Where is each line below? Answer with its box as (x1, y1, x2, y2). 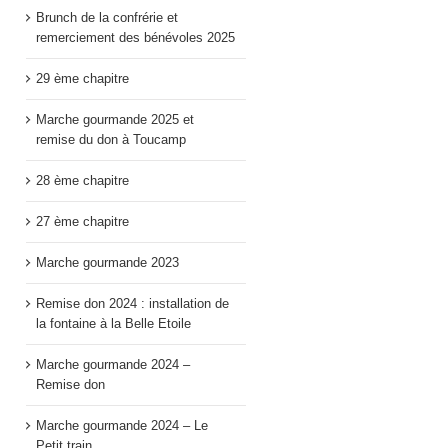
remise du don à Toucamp (36, 132, 186, 147)
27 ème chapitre (36, 214, 129, 229)
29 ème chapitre (36, 71, 129, 86)
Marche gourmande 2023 (36, 255, 179, 270)
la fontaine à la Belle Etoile (36, 316, 191, 331)
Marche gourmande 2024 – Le (36, 418, 208, 433)
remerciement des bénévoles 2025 (36, 30, 235, 45)
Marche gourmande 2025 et (36, 112, 194, 127)
